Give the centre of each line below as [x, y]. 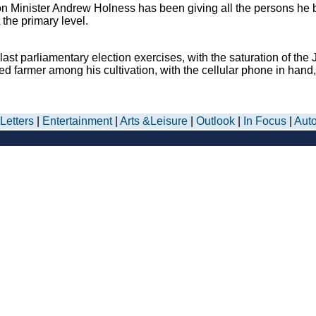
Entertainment [77, 121]
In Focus [265, 121]
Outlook [215, 121]
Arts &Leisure [154, 121]
